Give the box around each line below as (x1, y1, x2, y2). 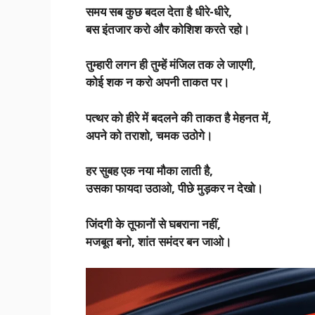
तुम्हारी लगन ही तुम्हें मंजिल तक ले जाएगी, (86, 56, 256, 73)
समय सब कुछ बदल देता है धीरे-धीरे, (86, 3, 232, 20)
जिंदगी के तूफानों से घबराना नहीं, (86, 215, 221, 232)
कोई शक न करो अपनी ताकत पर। (86, 74, 229, 91)
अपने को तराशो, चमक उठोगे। (86, 127, 212, 143)
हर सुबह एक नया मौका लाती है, (86, 162, 213, 179)
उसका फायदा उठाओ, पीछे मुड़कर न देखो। (86, 180, 263, 197)
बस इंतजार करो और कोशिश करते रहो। (86, 20, 250, 37)
